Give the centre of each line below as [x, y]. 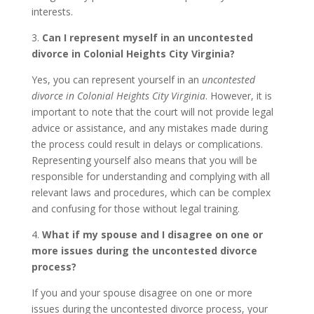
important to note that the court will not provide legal [152, 112]
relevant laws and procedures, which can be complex [151, 192]
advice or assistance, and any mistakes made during [149, 128]
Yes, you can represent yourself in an [116, 80]
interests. [52, 12]
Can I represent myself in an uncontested [146, 37]
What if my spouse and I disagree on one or [152, 234]
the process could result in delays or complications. [147, 144]
